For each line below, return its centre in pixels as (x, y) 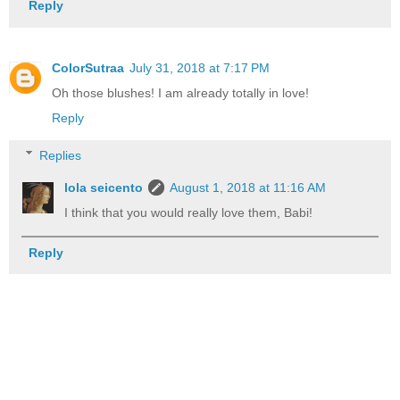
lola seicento (104, 187)
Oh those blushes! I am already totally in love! (180, 93)
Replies (61, 155)
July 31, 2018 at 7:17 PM (200, 68)
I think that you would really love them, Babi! (189, 212)
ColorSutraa (88, 68)
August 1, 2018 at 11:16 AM (248, 187)
